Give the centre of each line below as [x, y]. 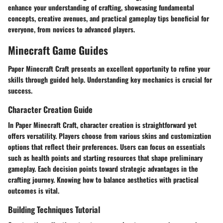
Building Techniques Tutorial [54, 210]
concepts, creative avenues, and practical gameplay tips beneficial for [109, 18]
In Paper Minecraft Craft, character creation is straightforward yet [102, 125]
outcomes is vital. [34, 191]
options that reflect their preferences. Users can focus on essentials [107, 147]
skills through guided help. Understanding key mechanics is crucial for [110, 79]
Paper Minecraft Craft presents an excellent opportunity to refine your [109, 68]
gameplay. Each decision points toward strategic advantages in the [103, 169]
